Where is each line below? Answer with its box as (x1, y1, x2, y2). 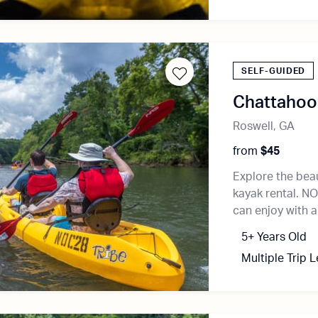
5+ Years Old (241, 231, 307, 243)
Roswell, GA (233, 121, 295, 132)
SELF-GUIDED (241, 67, 306, 75)
